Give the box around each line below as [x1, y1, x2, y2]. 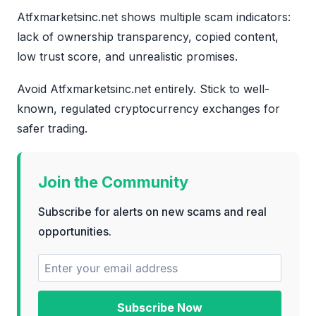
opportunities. [38, 224, 111, 239]
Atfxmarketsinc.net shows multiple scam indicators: [17, 10, 291, 25]
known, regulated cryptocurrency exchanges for [17, 102, 280, 116]
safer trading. [17, 121, 87, 136]
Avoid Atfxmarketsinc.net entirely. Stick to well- [17, 82, 269, 97]
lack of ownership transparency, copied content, [17, 30, 279, 44]
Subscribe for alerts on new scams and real [38, 205, 267, 219]
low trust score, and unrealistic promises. [17, 49, 238, 64]
